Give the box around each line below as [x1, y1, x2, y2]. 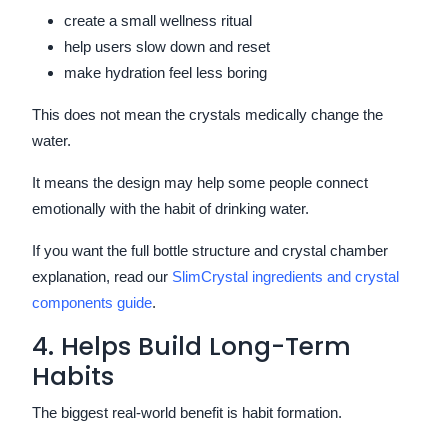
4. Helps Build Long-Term [32, 328, 351, 364]
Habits [32, 358, 114, 394]
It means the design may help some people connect [32, 173, 368, 191]
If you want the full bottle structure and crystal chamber [32, 241, 388, 259]
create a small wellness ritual [64, 11, 252, 29]
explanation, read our [32, 267, 172, 285]
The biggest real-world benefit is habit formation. [32, 403, 342, 421]
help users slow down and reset [64, 37, 270, 55]
